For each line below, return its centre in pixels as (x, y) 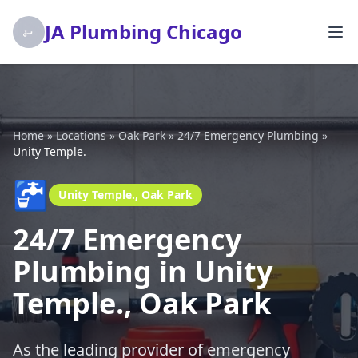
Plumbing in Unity (143, 271)
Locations (81, 135)
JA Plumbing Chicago (143, 32)
